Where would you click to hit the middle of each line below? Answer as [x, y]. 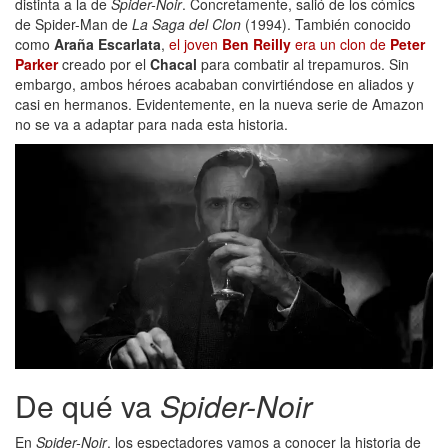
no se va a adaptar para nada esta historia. [151, 123]
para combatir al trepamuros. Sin [303, 63]
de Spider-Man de [73, 23]
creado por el [104, 63]
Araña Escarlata [107, 43]
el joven [195, 43]
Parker [36, 63]
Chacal [173, 63]
